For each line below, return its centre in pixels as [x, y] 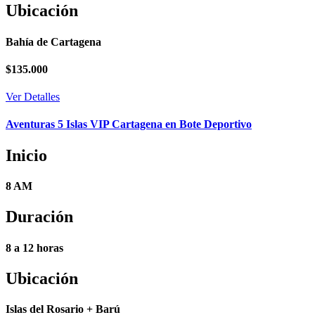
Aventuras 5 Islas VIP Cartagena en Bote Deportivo [129, 124]
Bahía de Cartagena [53, 41]
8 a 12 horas [34, 247]
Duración [39, 217]
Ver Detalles [33, 97]
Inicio [26, 155]
